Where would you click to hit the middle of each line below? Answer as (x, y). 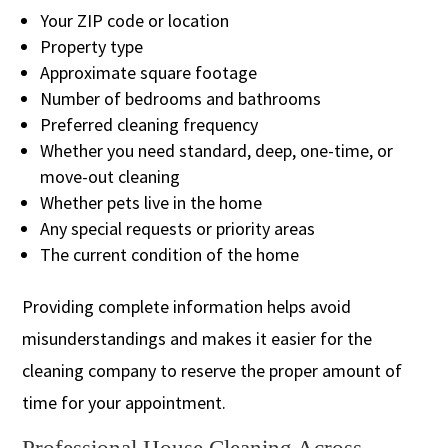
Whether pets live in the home (151, 202)
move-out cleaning (110, 176)
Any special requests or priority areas (178, 228)
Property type (92, 46)
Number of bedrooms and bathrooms (181, 98)
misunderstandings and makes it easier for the (197, 338)
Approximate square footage (149, 72)
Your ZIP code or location (135, 20)
